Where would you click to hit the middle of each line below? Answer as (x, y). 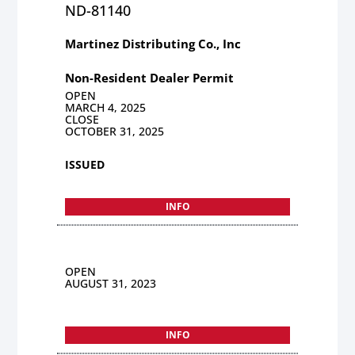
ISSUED (85, 164)
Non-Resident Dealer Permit (150, 77)
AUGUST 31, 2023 (111, 283)
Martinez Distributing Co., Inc (153, 43)
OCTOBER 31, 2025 (115, 131)
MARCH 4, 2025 (106, 107)
